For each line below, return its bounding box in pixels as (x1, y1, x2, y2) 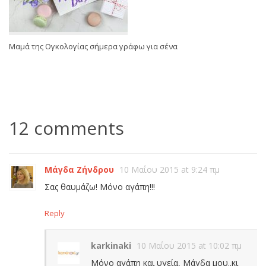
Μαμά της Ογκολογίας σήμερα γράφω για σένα (9, 41, 178, 52)
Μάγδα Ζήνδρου (45, 164, 114, 176)
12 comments (9, 116, 124, 141)
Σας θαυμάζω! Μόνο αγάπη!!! (45, 181, 155, 193)
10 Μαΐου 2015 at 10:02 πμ (137, 240, 242, 252)
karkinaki (91, 240, 131, 252)
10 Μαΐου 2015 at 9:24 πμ (119, 164, 220, 176)
